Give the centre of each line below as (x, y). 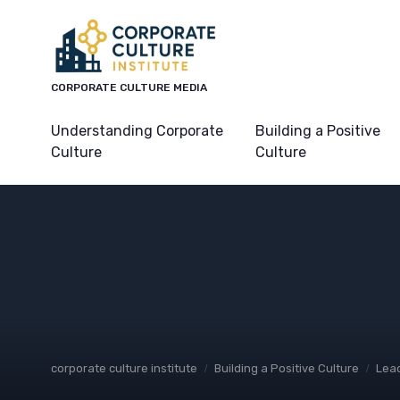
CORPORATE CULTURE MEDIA (129, 87)
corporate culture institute (124, 368)
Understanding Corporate (137, 131)
